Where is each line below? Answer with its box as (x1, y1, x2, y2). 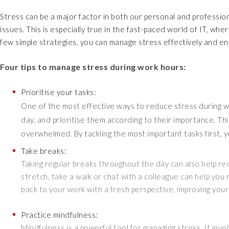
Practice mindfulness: (21, 210, 98, 219)
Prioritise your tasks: (21, 87, 96, 97)
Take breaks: (21, 146, 66, 156)
